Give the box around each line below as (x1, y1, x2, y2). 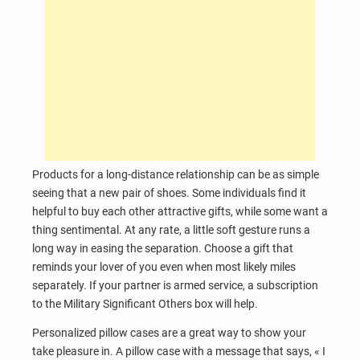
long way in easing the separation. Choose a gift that (32, 242, 293, 256)
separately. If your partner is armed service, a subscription (32, 279, 318, 292)
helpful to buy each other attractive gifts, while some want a (32, 205, 328, 219)
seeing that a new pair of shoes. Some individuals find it (32, 186, 306, 200)
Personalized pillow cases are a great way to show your (32, 325, 306, 339)
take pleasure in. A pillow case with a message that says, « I (32, 344, 325, 358)
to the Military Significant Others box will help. (32, 297, 258, 311)
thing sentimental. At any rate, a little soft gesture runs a (32, 223, 310, 237)
